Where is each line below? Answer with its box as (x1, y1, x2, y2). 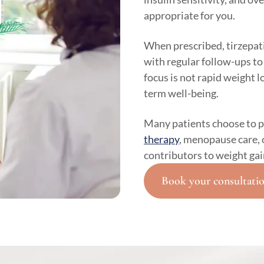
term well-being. (144, 84, 219, 98)
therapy (144, 130, 179, 144)
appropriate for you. (144, 6, 235, 20)
